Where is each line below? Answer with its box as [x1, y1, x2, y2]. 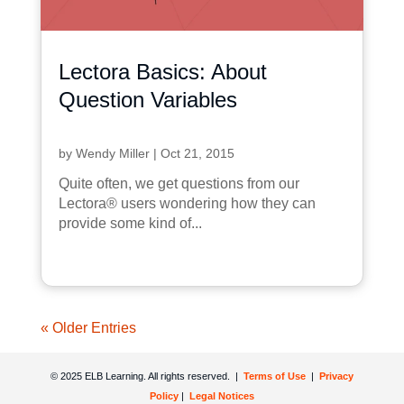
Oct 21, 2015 [160, 145, 234, 161]
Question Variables [58, 87, 237, 112]
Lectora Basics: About [58, 59, 267, 84]
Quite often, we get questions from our [58, 175, 299, 191]
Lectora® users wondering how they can [58, 195, 316, 211]
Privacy [318, 370, 353, 381]
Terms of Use [240, 370, 306, 381]
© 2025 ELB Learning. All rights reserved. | [50, 370, 241, 381]
